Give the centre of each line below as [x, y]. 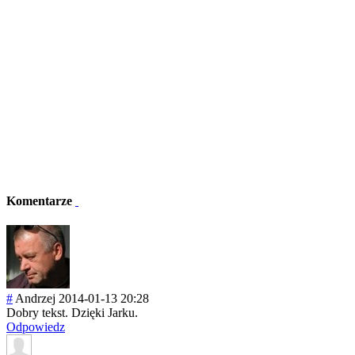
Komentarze [41, 201]
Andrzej [35, 299]
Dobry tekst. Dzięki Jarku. [72, 313]
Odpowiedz [36, 327]
